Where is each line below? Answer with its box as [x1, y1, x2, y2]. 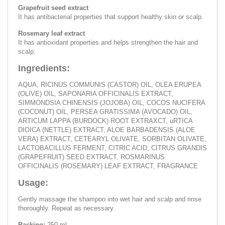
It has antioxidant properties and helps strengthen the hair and [18, 38, 198, 46]
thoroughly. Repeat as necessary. [18, 204, 115, 212]
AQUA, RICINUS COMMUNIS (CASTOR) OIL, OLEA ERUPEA [18, 80, 201, 88]
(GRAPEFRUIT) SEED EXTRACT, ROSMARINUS [18, 153, 165, 161]
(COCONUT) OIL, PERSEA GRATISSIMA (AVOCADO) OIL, [18, 107, 192, 116]
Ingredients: [18, 63, 70, 73]
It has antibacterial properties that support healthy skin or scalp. [18, 13, 203, 21]
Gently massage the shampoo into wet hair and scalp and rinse [18, 195, 201, 203]
